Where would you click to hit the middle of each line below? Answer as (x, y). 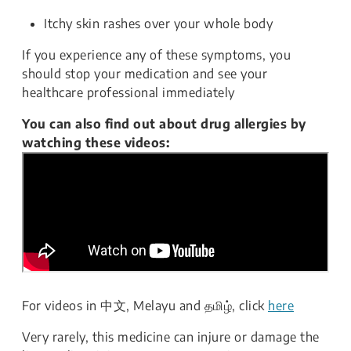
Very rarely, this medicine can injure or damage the (171, 337)
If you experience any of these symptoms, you (156, 55)
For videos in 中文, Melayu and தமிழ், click (145, 306)
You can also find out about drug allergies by (164, 124)
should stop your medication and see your (145, 74)
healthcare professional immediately (128, 92)
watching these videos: (96, 143)
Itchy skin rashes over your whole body (158, 24)
